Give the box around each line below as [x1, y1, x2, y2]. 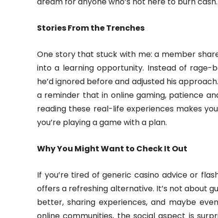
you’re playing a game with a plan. [37, 117, 167, 128]
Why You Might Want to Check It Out [37, 143, 187, 154]
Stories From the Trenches [37, 22, 145, 34]
